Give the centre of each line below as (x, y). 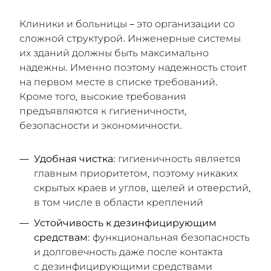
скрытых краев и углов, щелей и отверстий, (142, 188)
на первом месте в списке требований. (119, 82)
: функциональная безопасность (169, 237)
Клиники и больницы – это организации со (127, 24)
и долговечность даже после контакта (128, 252)
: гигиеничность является (177, 158)
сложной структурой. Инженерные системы (130, 38)
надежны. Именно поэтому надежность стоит (133, 67)
